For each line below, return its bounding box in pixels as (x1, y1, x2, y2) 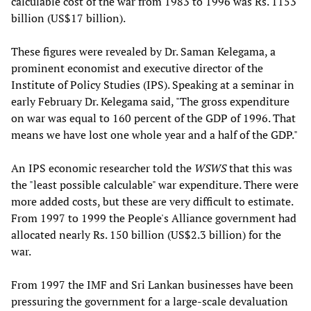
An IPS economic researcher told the (11, 160, 194, 176)
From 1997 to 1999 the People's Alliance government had (11, 210, 296, 226)
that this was (226, 160, 292, 176)
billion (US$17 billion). (11, 10, 126, 26)
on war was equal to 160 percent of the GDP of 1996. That (11, 110, 296, 126)
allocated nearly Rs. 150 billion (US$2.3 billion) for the (11, 226, 281, 242)
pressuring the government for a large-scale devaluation (11, 293, 288, 309)
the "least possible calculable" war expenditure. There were (11, 176, 299, 192)
